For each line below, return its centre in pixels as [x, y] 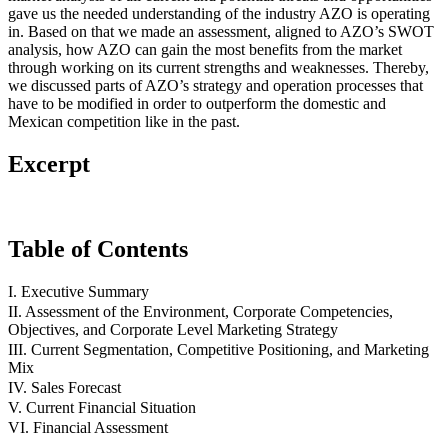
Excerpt [49, 163]
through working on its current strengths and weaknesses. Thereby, [218, 67]
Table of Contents [98, 248]
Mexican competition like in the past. [124, 121]
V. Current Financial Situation [102, 407]
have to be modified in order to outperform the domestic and [197, 103]
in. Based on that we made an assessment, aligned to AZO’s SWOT [221, 31]
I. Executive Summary [78, 291]
